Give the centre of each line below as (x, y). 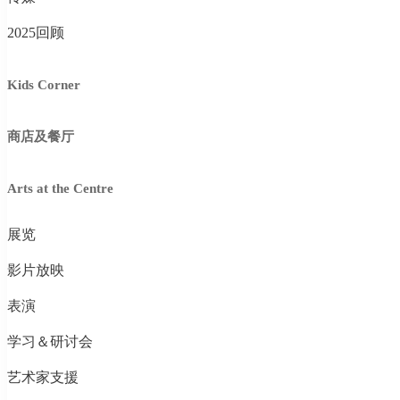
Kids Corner (44, 85)
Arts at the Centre (60, 189)
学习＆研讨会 (50, 341)
